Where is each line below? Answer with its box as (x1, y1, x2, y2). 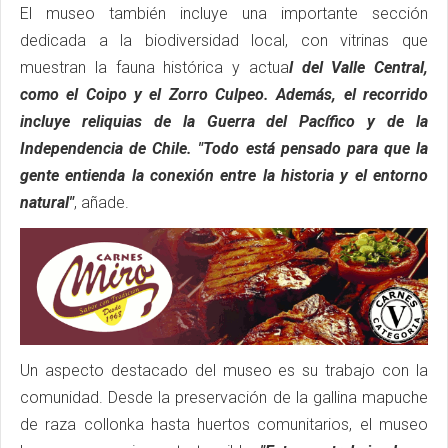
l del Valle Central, (288, 57, 428, 77)
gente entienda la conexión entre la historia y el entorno (20, 165, 428, 185)
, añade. (74, 192, 129, 212)
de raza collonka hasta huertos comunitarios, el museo (20, 414, 428, 434)
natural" (20, 192, 74, 212)
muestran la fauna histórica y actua (20, 57, 289, 77)
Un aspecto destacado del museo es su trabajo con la (20, 360, 428, 380)
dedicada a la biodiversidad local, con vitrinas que (20, 30, 428, 50)
